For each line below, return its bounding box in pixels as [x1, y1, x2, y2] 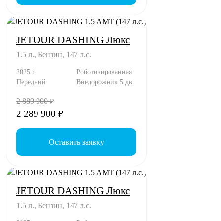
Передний [16, 77, 46, 86]
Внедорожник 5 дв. [76, 77, 134, 86]
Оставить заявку [48, 137, 104, 146]
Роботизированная [76, 67, 132, 75]
